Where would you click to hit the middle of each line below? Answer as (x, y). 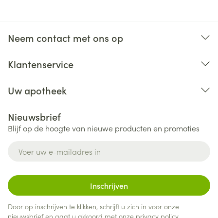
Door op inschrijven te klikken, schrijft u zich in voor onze (93, 206)
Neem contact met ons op (65, 37)
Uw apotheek (37, 90)
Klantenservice (41, 64)
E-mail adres (30, 145)
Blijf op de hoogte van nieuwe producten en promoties (104, 128)
